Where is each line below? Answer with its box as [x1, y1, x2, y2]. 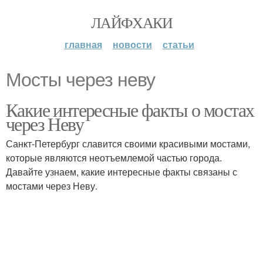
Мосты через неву [6, 69, 155, 90]
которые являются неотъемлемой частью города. [6, 151, 222, 164]
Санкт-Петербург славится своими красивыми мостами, [6, 137, 250, 150]
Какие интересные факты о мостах [6, 97, 254, 122]
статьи [162, 38, 194, 51]
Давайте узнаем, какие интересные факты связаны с [6, 165, 237, 178]
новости [112, 38, 152, 51]
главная [64, 38, 102, 51]
